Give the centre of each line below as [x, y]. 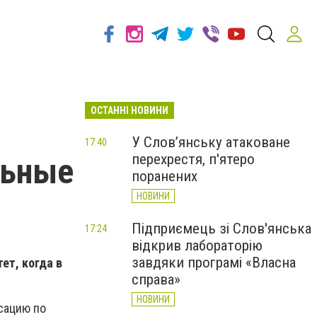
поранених [165, 176]
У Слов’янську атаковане [211, 142]
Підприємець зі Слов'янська [221, 229]
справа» [156, 279]
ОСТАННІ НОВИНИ [129, 110]
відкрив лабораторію [197, 246]
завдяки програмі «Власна [214, 263]
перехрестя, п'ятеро [193, 159]
